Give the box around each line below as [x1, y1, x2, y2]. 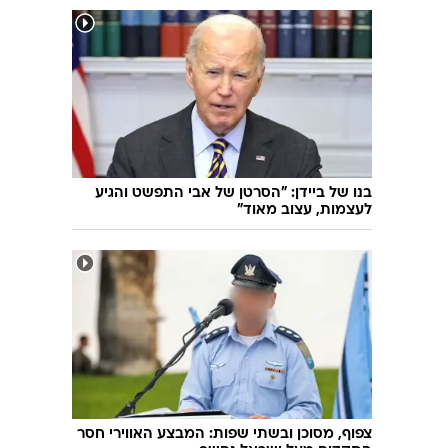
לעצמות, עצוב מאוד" [237, 203, 372, 219]
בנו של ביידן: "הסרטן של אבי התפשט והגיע [95, 186, 372, 202]
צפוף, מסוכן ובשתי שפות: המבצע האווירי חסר [77, 427, 372, 442]
